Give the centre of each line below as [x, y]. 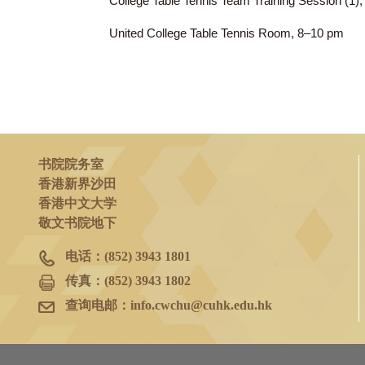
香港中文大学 [86, 266]
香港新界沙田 [86, 245]
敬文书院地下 [86, 288]
